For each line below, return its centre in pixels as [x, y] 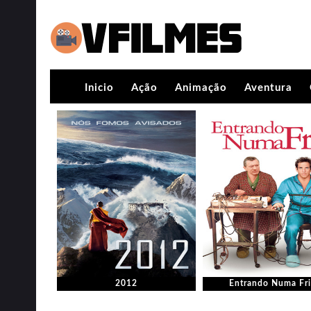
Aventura [268, 88]
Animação [201, 88]
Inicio [99, 88]
